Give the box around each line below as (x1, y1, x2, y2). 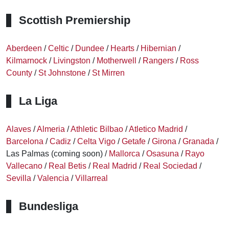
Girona (152, 137, 176, 146)
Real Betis (49, 162, 86, 170)
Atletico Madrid (129, 125, 183, 133)
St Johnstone (38, 68, 86, 77)
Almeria (37, 125, 65, 133)
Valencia (37, 174, 69, 182)
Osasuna (146, 149, 179, 158)
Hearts (110, 44, 134, 53)
